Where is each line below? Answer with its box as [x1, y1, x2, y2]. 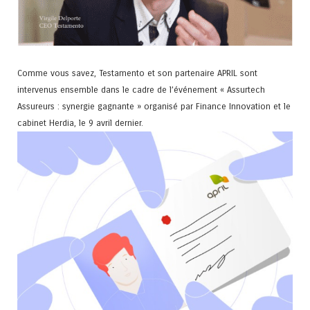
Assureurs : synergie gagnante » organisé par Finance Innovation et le [17, 100, 291, 111]
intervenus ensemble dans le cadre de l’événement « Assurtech [17, 84, 265, 95]
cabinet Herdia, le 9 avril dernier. [17, 117, 143, 128]
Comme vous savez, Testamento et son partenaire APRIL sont [17, 67, 257, 78]
